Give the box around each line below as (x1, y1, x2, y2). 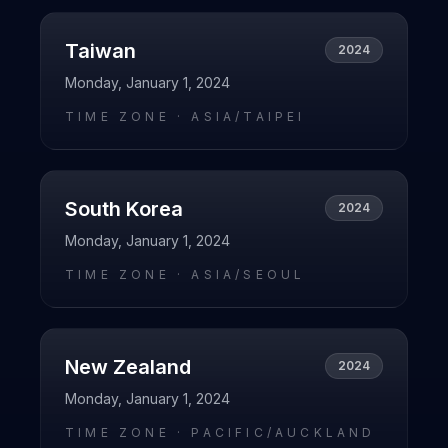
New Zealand (65, 355, 191, 379)
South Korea (65, 197, 183, 221)
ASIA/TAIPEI (191, 109, 306, 124)
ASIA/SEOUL (191, 267, 306, 282)
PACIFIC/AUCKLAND (191, 425, 376, 440)
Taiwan (65, 39, 136, 63)
